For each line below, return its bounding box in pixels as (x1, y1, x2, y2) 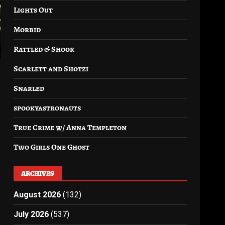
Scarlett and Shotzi (14, 63, 89, 74)
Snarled (14, 83, 45, 94)
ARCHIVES (21, 169, 55, 178)
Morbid (14, 24, 41, 35)
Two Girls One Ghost (14, 142, 90, 153)
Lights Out (14, 5, 53, 16)
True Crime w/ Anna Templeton (14, 122, 127, 133)
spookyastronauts (14, 102, 81, 114)
